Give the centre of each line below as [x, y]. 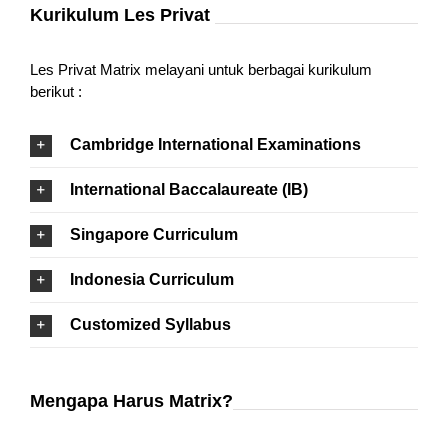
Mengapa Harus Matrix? [131, 401]
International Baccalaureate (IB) [188, 190]
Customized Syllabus [150, 325]
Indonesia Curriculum [151, 280]
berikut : [55, 92]
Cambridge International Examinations [215, 145]
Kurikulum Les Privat [119, 15]
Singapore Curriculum [153, 235]
